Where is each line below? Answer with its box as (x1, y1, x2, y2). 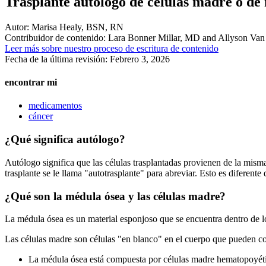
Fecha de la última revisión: (5, 53, 110, 64)
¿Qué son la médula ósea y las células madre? (5, 189, 226, 202)
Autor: (5, 21, 29, 32)
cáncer (28, 111, 53, 122)
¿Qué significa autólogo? (5, 133, 125, 146)
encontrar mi (5, 77, 57, 88)
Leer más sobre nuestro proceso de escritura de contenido (5, 43, 218, 53)
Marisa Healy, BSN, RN (29, 21, 123, 32)
